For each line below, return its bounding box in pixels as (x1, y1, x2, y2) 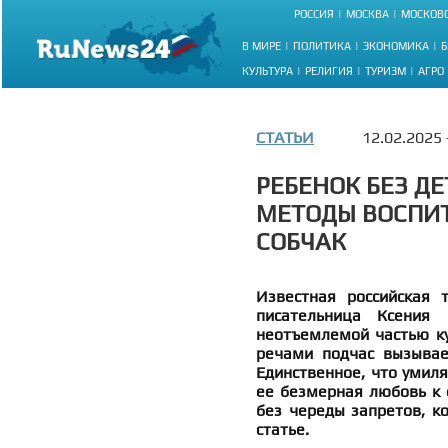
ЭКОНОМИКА (363, 39, 429, 52)
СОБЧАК (256, 228, 346, 255)
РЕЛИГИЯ (305, 64, 353, 77)
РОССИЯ (294, 8, 334, 21)
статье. (256, 420, 309, 439)
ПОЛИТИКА (293, 39, 351, 52)
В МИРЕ (242, 39, 281, 52)
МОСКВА (346, 8, 389, 21)
